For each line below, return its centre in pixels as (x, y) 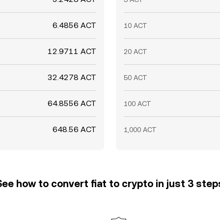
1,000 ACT (140, 130)
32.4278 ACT (72, 77)
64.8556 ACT (72, 103)
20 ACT (136, 52)
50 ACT (136, 78)
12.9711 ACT (72, 51)
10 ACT (136, 26)
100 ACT (137, 104)
